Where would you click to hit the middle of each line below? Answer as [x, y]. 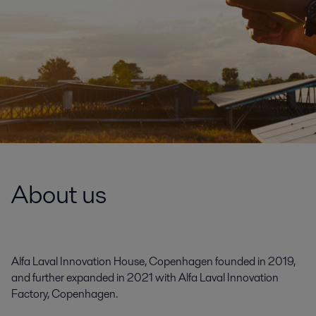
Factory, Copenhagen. [65, 294]
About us [59, 194]
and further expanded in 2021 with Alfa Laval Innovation [145, 278]
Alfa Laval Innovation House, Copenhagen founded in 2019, [153, 261]
